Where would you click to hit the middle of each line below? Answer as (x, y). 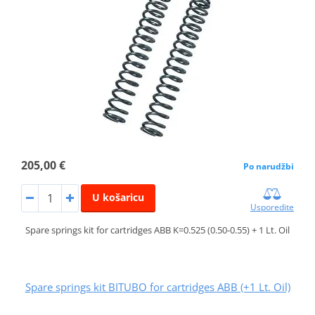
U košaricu (118, 197)
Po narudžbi (269, 166)
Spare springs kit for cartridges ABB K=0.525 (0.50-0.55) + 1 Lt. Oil (157, 230)
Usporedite (272, 207)
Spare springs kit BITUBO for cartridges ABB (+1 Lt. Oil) (157, 287)
